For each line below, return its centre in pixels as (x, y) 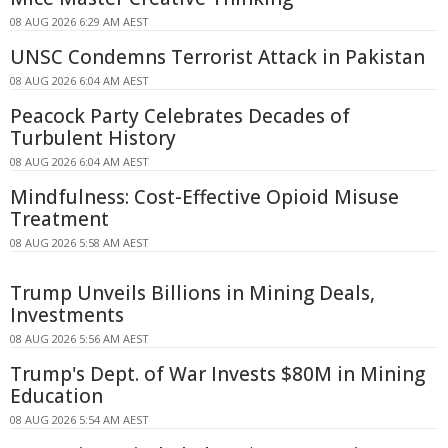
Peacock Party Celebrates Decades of (180, 116)
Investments (67, 315)
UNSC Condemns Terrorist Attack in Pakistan (217, 57)
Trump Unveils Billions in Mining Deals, (192, 293)
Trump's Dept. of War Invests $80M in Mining (217, 374)
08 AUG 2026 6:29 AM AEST (79, 22)
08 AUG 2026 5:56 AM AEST (79, 339)
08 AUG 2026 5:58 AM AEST (79, 243)
